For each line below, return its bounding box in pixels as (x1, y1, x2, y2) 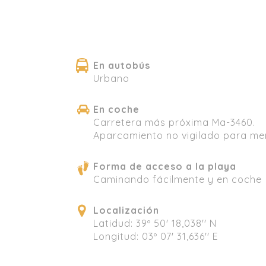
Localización (93, 204, 159, 216)
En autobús (93, 59, 150, 71)
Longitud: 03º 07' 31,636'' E (93, 230, 218, 242)
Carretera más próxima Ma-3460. (93, 116, 255, 128)
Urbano (93, 72, 129, 84)
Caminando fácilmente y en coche (93, 173, 262, 185)
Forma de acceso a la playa (93, 160, 236, 172)
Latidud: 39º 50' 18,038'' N (93, 217, 217, 229)
